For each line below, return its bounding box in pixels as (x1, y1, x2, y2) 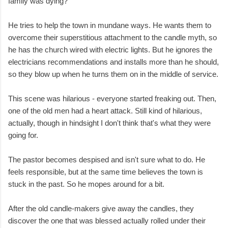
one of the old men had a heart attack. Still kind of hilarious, (8, 106, 202, 116)
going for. (8, 131, 38, 140)
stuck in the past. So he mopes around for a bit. (8, 180, 164, 189)
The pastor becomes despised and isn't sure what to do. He (8, 155, 205, 164)
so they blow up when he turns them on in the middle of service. (8, 70, 218, 79)
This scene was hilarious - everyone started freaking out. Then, (8, 94, 216, 103)
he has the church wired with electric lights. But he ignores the (8, 45, 212, 54)
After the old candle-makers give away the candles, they (8, 204, 194, 213)
